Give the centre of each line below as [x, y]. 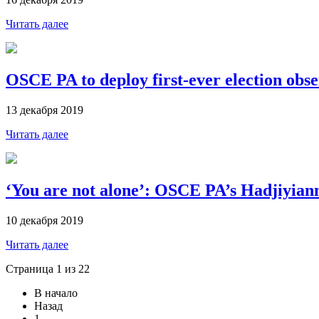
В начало [56, 293]
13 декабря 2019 [45, 110]
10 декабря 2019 [45, 220]
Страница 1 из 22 [48, 268]
